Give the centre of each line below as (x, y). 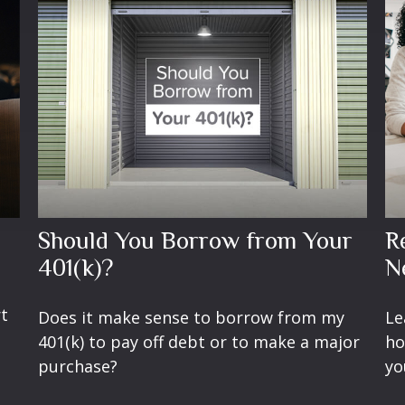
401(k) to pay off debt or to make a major (199, 341)
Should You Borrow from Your (196, 240)
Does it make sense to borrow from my (192, 317)
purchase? (78, 366)
